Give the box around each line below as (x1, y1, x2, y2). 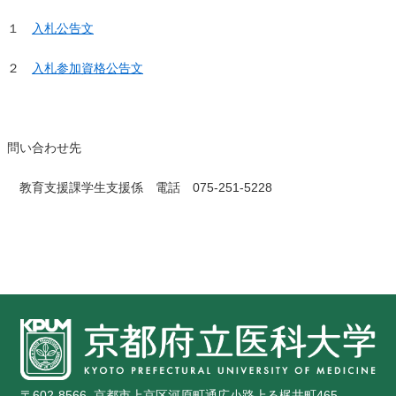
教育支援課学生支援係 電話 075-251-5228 (7, 180, 272, 194)
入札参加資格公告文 (32, 61, 143, 75)
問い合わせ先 (7, 141, 81, 155)
